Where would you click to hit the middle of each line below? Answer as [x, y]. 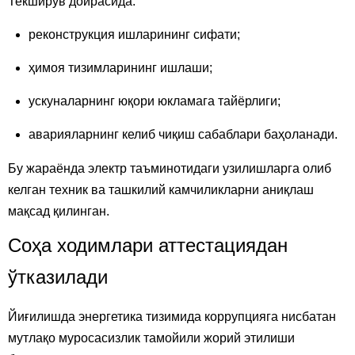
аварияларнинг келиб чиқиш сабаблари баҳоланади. [183, 135]
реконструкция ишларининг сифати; [134, 35]
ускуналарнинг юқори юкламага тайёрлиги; [155, 101]
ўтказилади [58, 277]
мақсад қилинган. [59, 212]
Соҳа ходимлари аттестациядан [148, 246]
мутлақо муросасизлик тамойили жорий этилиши [151, 338]
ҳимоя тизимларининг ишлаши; [120, 68]
